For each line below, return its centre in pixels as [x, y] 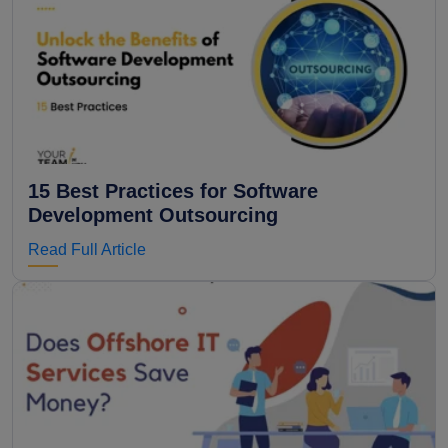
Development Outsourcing [153, 214]
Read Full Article [87, 249]
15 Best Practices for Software [173, 190]
